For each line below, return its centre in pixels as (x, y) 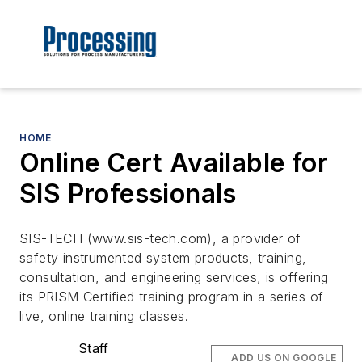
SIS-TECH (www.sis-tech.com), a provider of (160, 239)
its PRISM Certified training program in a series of (172, 297)
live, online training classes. (104, 316)
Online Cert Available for (174, 163)
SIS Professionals (128, 194)
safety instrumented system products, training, (163, 258)
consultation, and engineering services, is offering (174, 278)
